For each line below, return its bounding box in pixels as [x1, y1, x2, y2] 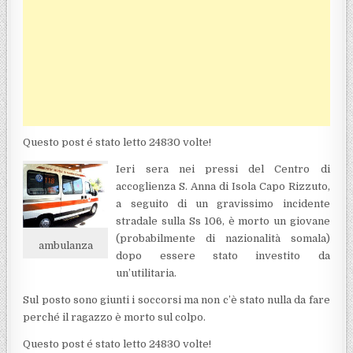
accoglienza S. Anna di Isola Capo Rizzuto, [116, 180, 330, 192]
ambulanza [38, 239, 93, 251]
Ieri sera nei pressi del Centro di [116, 162, 330, 175]
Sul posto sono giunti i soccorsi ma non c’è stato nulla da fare [23, 293, 330, 306]
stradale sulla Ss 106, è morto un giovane [116, 214, 330, 227]
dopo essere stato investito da [116, 249, 330, 262]
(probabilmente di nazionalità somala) [116, 232, 330, 244]
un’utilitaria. [116, 266, 177, 279]
